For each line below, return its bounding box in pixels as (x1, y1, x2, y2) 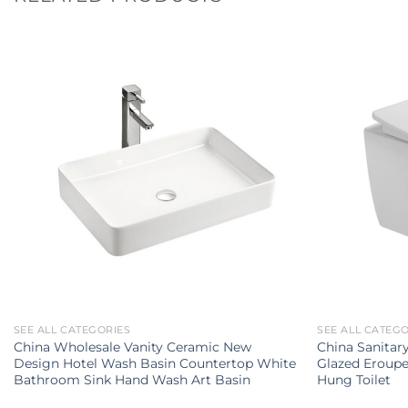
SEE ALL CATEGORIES (13, 323, 131, 336)
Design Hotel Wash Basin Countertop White (13, 354, 296, 372)
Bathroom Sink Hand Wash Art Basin (13, 371, 250, 388)
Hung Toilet (317, 371, 392, 388)
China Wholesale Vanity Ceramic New (13, 338, 251, 355)
